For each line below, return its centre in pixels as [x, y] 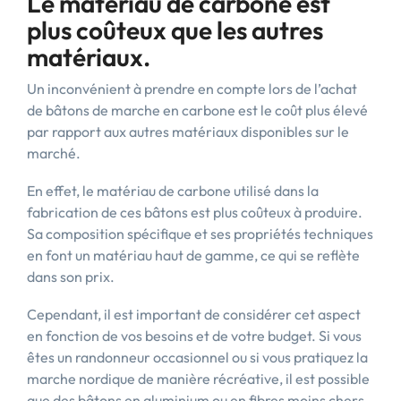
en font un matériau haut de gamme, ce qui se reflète [193, 255]
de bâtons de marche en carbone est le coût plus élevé [197, 110]
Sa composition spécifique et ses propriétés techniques [200, 234]
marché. [54, 153]
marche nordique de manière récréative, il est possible [198, 379]
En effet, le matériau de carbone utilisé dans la [173, 191]
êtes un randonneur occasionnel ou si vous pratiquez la [197, 357]
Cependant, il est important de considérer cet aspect [194, 314]
